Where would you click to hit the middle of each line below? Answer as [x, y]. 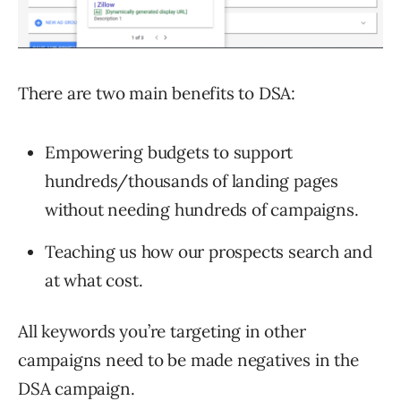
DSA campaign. [77, 388]
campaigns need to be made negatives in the [188, 359]
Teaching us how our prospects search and [209, 251]
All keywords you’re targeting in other [162, 331]
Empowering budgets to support [169, 152]
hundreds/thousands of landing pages [192, 180]
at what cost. [94, 280]
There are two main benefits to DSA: [157, 93]
